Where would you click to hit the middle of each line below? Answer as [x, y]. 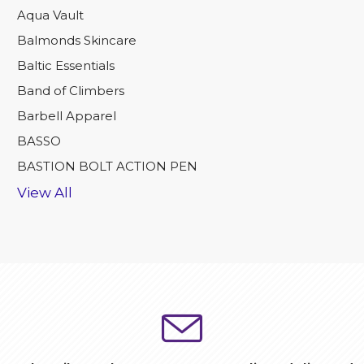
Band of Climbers [71, 91]
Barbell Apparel [67, 116]
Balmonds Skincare [77, 41]
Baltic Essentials [66, 66]
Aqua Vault [50, 15]
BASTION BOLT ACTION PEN [107, 167]
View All [45, 193]
